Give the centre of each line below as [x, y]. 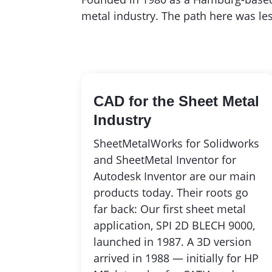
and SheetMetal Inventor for [165, 159]
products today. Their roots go [171, 192]
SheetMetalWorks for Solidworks [177, 143]
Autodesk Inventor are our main [175, 176]
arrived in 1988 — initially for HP [176, 258]
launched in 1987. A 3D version [173, 241]
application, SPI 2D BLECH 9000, [175, 225]
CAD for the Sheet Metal [177, 101]
